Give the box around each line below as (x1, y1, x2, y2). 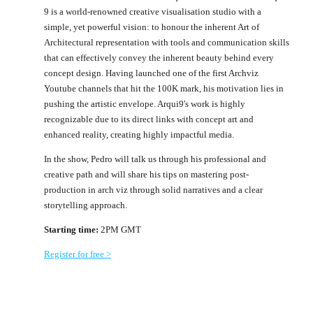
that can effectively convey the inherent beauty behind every (44, 52, 274, 63)
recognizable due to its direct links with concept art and (44, 113, 254, 124)
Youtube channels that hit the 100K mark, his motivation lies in (44, 82, 284, 94)
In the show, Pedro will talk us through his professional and (44, 153, 266, 164)
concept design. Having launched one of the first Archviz (44, 67, 259, 78)
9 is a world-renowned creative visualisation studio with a (44, 6, 261, 17)
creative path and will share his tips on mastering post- (44, 168, 249, 180)
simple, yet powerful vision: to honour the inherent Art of (44, 21, 259, 32)
